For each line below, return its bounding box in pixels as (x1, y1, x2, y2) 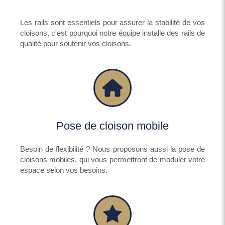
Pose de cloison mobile (56, 119, 169, 132)
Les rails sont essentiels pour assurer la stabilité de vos (20, 18, 205, 27)
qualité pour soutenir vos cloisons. (20, 39, 131, 48)
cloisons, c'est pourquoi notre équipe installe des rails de (20, 28, 205, 37)
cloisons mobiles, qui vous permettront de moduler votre (20, 155, 205, 164)
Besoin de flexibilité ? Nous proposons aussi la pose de (20, 144, 205, 153)
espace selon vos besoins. (20, 165, 107, 174)
